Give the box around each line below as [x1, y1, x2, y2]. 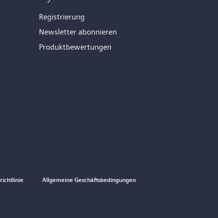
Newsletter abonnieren [39, 27, 117, 36]
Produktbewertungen [39, 42, 111, 52]
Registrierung [39, 12, 85, 21]
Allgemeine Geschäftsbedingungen [42, 176, 136, 183]
